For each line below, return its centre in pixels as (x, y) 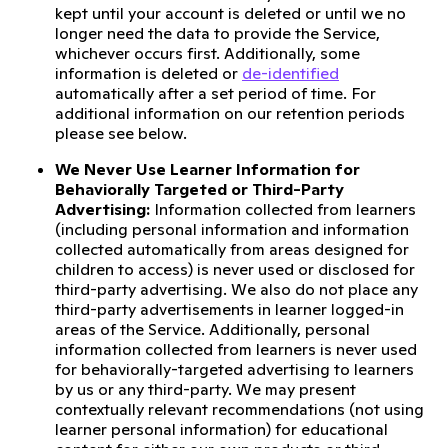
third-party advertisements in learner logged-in (229, 309)
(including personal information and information (232, 229)
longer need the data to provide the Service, (217, 33)
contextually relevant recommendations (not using (239, 409)
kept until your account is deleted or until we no (230, 13)
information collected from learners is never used (236, 349)
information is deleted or (148, 73)
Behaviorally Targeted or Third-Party (199, 189)
